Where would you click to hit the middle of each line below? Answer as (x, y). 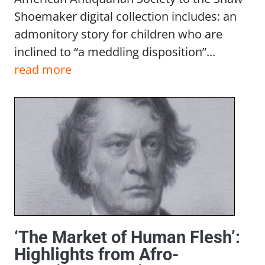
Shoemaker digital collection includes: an (125, 16)
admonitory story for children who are (118, 34)
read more (43, 70)
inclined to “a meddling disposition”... (115, 52)
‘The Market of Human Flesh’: (127, 237)
